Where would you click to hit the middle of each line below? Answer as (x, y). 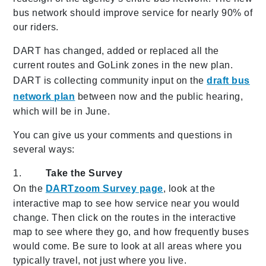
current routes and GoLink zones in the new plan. (123, 65)
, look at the (189, 188)
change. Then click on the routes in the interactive (125, 217)
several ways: (44, 149)
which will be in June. (62, 111)
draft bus (228, 80)
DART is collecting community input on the (110, 80)
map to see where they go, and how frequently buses (131, 232)
